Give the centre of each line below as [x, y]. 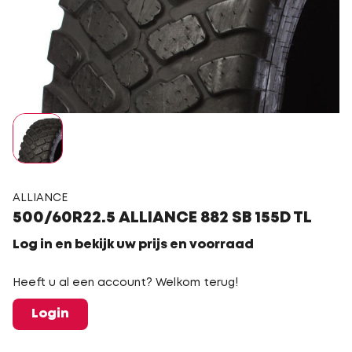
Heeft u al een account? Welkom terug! [125, 283]
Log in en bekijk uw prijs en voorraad [133, 245]
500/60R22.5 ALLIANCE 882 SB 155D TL [162, 218]
